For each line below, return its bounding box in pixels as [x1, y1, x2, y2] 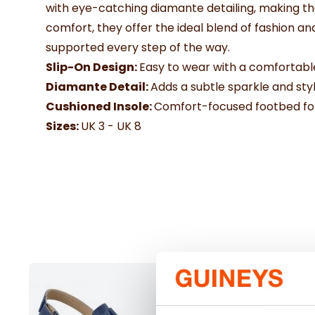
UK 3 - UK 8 [81, 118, 141, 134]
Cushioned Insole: [46, 98, 154, 115]
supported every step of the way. [46, 39, 230, 56]
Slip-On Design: [46, 59, 139, 75]
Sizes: [46, 118, 81, 134]
